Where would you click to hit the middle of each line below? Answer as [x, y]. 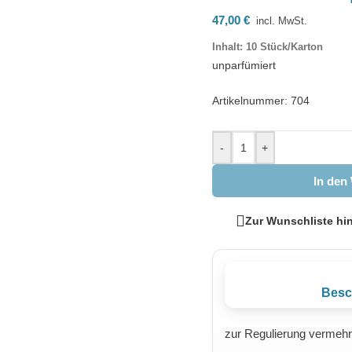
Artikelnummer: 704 [260, 101]
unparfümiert [244, 65]
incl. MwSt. [281, 21]
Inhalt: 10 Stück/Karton [267, 47]
